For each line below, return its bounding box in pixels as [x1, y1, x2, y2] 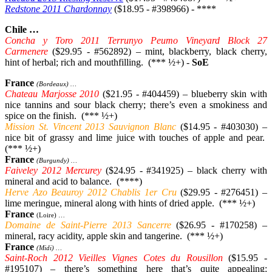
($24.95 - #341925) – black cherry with [101, 165, 268, 175]
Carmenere [5, 46, 48, 56]
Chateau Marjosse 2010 [5, 88, 100, 99]
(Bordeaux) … [36, 80, 76, 87]
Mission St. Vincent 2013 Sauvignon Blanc [5, 121, 176, 132]
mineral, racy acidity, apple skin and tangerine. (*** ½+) [5, 230, 223, 241]
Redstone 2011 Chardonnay [5, 3, 112, 14]
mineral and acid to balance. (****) [5, 175, 142, 186]
